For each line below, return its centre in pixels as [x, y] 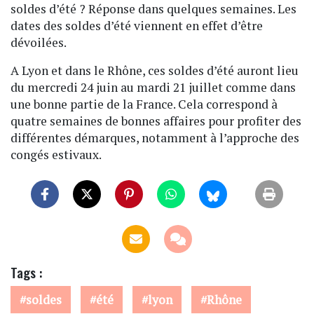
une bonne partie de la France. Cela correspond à [144, 104]
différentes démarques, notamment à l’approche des [155, 138]
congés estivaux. [56, 155]
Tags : [26, 273]
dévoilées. [40, 43]
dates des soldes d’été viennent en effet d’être [137, 26]
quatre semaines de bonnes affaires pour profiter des [156, 121]
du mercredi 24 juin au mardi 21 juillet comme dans [153, 88]
